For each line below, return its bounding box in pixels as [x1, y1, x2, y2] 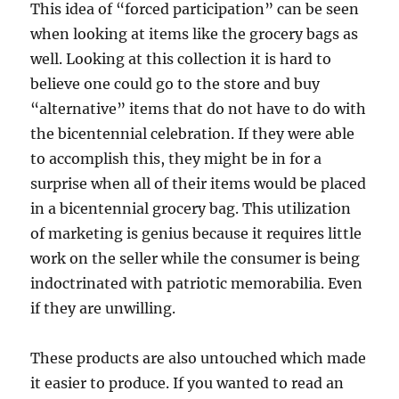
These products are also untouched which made [30, 349, 367, 368]
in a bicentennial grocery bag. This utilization [30, 199, 352, 218]
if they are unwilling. [30, 299, 176, 318]
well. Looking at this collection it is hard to [30, 50, 332, 69]
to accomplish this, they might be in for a [30, 150, 322, 168]
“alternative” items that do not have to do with [30, 100, 367, 118]
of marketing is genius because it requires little [30, 224, 362, 243]
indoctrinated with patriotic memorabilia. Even [30, 274, 363, 293]
